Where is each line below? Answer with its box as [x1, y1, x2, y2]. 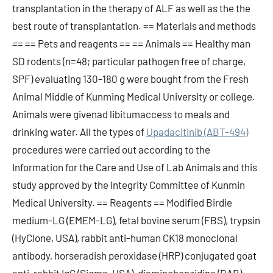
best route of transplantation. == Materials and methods [12, 19, 256, 32]
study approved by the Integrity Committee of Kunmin [12, 179, 245, 191]
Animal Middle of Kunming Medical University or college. [12, 90, 255, 102]
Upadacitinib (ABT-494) [146, 126, 248, 138]
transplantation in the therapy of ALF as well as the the [12, 2, 250, 14]
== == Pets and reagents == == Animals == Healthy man [12, 37, 250, 49]
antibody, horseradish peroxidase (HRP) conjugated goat [12, 249, 257, 261]
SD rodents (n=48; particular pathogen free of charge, [12, 55, 246, 67]
